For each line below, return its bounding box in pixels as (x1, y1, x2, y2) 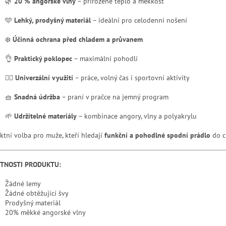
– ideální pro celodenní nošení (91, 16, 187, 25)
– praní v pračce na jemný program (60, 92, 168, 102)
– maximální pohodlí (72, 54, 138, 64)
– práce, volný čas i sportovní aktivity (73, 73, 190, 83)
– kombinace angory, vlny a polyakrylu (77, 111, 197, 121)
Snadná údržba (14, 92, 60, 102)
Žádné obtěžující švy (5, 189, 69, 198)
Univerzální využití (15, 73, 73, 83)
